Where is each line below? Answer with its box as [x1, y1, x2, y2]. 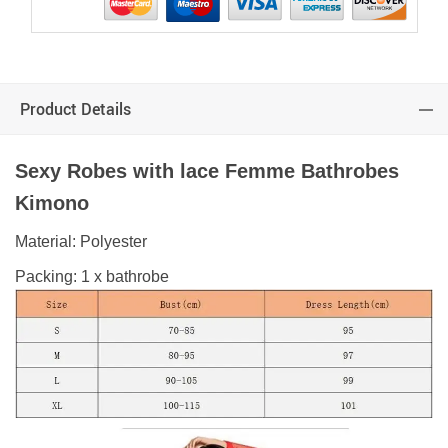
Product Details [20, 97, 131, 120]
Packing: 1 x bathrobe [15, 267, 169, 285]
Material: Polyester [15, 232, 147, 250]
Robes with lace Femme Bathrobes [67, 159, 399, 182]
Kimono [15, 191, 89, 214]
